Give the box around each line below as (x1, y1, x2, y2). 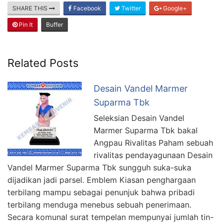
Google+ (162, 4, 187, 12)
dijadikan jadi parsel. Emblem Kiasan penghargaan (7, 174, 196, 185)
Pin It (17, 20, 33, 28)
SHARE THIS (12, 4, 49, 12)
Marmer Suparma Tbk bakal (94, 125, 198, 135)
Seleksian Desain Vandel (94, 112, 184, 123)
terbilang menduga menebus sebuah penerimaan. (7, 199, 191, 210)
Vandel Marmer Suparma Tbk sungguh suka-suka (7, 162, 191, 172)
